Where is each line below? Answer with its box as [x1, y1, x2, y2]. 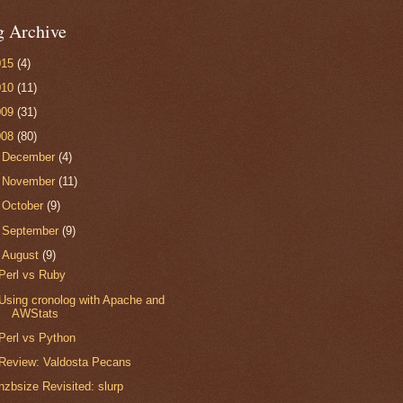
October [2, 199, 48, 213]
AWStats [12, 306, 59, 320]
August [2, 247, 43, 262]
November [2, 175, 59, 189]
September [2, 223, 63, 237]
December [2, 149, 59, 164]
